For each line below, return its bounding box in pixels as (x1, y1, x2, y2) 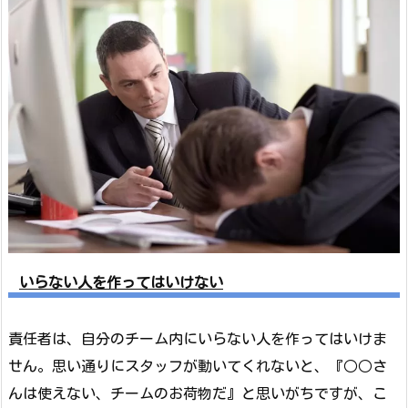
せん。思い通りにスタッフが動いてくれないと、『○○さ (8, 359, 387, 374)
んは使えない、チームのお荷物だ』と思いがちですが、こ (8, 386, 387, 402)
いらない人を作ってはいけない (19, 275, 223, 291)
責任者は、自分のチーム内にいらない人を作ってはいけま (8, 331, 387, 347)
